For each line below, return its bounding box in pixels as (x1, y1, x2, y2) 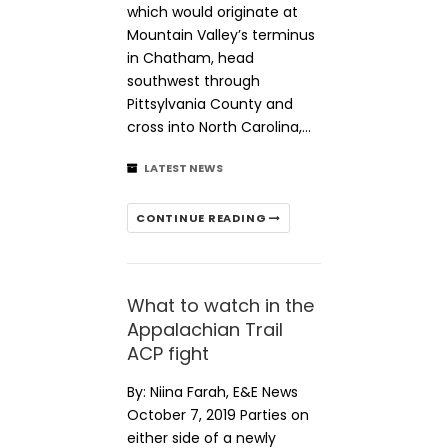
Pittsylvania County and (127, 94, 293, 114)
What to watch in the (127, 293, 314, 318)
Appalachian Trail (127, 317, 283, 342)
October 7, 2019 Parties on (127, 405, 309, 425)
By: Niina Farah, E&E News (127, 382, 298, 402)
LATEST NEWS (144, 160, 223, 176)
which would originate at (127, 2, 298, 22)
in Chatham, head (127, 48, 254, 68)
